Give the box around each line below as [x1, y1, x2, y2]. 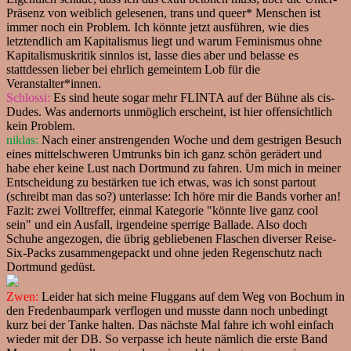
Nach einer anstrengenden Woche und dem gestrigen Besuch [38, 132, 342, 147]
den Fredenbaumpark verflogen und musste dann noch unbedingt [6, 303, 327, 317]
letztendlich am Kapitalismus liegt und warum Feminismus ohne [6, 34, 322, 48]
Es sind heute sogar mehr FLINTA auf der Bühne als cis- [50, 90, 335, 104]
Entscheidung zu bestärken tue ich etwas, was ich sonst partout [6, 175, 316, 189]
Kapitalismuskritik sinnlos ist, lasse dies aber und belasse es [6, 48, 299, 62]
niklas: [6, 132, 38, 147]
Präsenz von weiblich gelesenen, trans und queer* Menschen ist [6, 5, 320, 20]
